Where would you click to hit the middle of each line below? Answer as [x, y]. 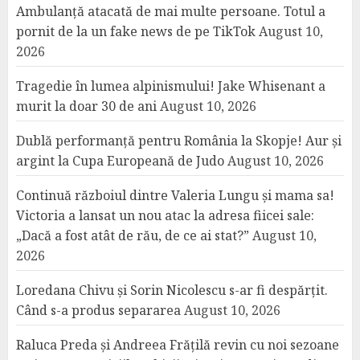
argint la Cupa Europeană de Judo [120, 161]
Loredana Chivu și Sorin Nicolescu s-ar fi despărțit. [172, 290]
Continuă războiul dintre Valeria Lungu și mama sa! [175, 195]
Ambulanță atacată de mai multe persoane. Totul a [171, 11]
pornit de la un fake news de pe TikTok [136, 31]
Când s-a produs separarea [98, 310]
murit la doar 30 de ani [86, 106]
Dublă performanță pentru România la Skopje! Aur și [179, 141]
